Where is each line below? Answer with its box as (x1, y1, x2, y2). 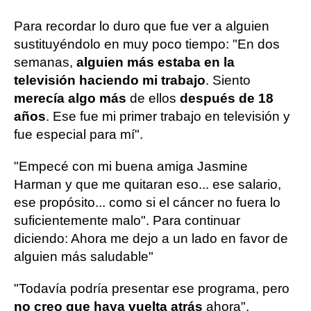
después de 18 (176, 91, 274, 106)
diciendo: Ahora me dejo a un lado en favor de (14, 231, 288, 246)
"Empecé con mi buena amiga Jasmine (14, 159, 248, 174)
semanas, (14, 55, 76, 69)
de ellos (126, 91, 176, 106)
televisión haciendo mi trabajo (14, 73, 205, 87)
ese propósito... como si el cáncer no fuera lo (14, 195, 280, 210)
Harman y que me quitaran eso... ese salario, (14, 177, 281, 192)
